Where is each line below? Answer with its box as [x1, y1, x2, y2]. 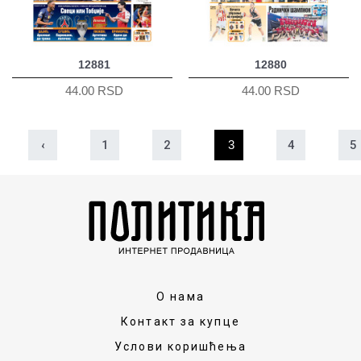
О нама [156, 290, 205, 304]
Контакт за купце [121, 315, 240, 329]
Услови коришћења [114, 340, 247, 354]
